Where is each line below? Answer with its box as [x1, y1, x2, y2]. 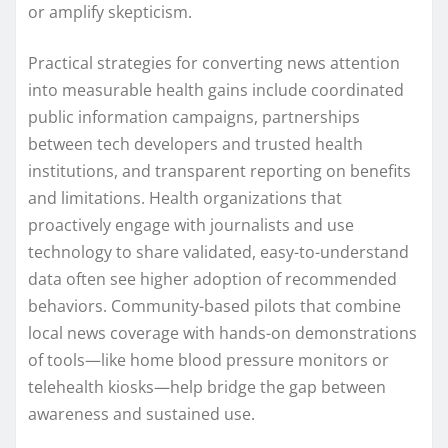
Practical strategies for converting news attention [28, 51, 400, 74]
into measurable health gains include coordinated [28, 78, 404, 101]
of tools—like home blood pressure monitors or [28, 348, 389, 371]
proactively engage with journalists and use [28, 213, 354, 236]
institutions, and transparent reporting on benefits [28, 159, 411, 182]
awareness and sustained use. [28, 402, 255, 425]
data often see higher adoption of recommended [28, 267, 397, 290]
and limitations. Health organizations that [28, 186, 342, 209]
